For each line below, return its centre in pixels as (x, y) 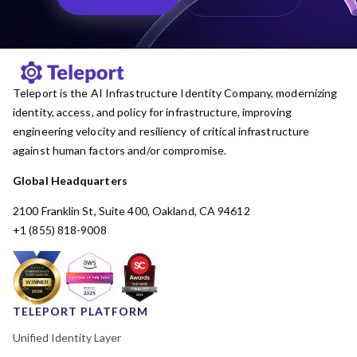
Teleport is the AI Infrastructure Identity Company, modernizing (175, 92)
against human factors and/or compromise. (121, 150)
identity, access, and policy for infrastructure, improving (152, 112)
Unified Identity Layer (67, 337)
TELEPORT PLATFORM (80, 311)
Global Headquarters (70, 180)
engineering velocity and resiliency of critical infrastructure (161, 131)
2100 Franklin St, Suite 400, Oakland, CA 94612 (131, 210)
